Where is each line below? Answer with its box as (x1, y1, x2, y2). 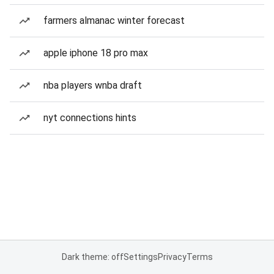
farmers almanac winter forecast (43, 15, 185, 26)
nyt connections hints (43, 112, 136, 124)
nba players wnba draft (43, 80, 142, 91)
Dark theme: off (61, 252, 124, 262)
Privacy (157, 252, 187, 262)
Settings (123, 252, 158, 262)
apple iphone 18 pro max (43, 47, 148, 59)
